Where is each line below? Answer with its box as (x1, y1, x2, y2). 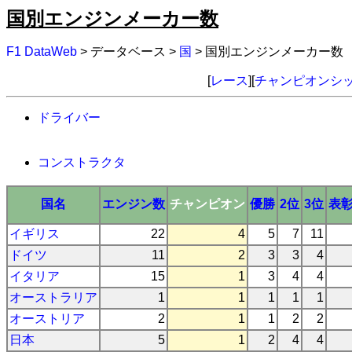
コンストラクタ (38, 156, 126, 170)
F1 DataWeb (6, 45, 77, 59)
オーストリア (9, 311, 85, 325)
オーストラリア (9, 290, 97, 304)
